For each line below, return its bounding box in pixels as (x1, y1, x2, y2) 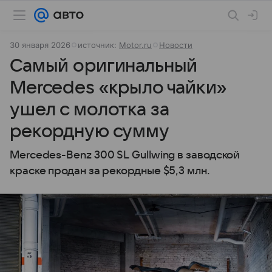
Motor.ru (119, 40, 152, 50)
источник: (78, 40, 119, 50)
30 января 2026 (10, 40, 70, 50)
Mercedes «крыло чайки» (10, 78, 226, 98)
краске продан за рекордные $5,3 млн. (10, 165, 210, 177)
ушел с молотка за (10, 100, 169, 120)
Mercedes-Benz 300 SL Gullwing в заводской (10, 149, 240, 161)
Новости (159, 40, 192, 50)
